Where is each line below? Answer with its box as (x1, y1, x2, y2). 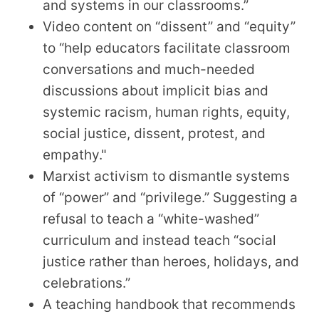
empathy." (43, 147, 110, 164)
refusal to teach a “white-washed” (43, 211, 259, 228)
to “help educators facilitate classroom (43, 40, 291, 57)
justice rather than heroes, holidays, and (43, 253, 299, 271)
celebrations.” (43, 275, 130, 292)
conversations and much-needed (43, 61, 255, 78)
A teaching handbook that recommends (43, 296, 296, 313)
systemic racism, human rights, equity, (43, 104, 290, 121)
